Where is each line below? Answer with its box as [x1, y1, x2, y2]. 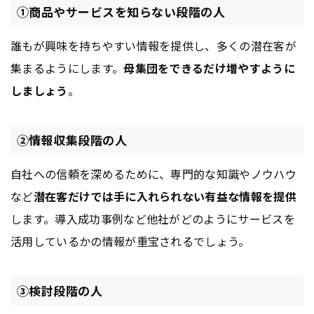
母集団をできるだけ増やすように [123, 59, 296, 76]
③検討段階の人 [16, 282, 103, 300]
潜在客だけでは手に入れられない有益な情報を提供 [33, 188, 297, 205]
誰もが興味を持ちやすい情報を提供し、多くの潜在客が [11, 36, 297, 54]
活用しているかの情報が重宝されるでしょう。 [11, 233, 250, 250]
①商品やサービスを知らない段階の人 [16, 3, 226, 20]
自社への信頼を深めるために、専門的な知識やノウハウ [11, 165, 297, 183]
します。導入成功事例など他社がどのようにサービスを [11, 210, 295, 228]
